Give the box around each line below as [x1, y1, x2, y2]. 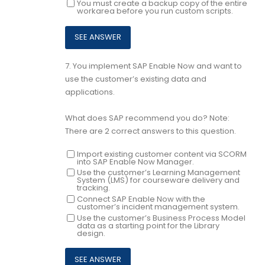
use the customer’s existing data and [65, 73, 206, 85]
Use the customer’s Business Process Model [76, 212, 245, 224]
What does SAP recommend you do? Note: [65, 112, 230, 124]
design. [76, 227, 105, 239]
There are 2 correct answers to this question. [65, 125, 236, 137]
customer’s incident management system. [76, 201, 240, 213]
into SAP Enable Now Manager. [76, 156, 194, 167]
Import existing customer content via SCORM [76, 148, 247, 160]
